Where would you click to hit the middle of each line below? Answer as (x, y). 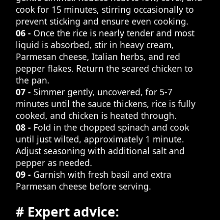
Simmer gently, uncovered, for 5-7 (103, 92)
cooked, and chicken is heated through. (96, 115)
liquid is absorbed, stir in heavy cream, (95, 44)
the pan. (33, 80)
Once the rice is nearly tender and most (114, 33)
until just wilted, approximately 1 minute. (100, 139)
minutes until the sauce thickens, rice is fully (106, 103)
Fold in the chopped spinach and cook (111, 127)
